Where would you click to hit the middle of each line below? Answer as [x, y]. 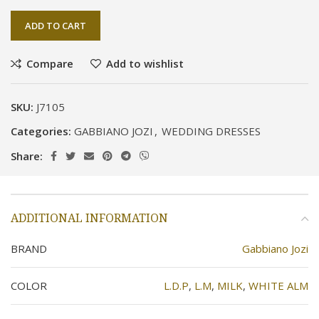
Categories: [41, 131]
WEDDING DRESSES [211, 131]
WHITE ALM [278, 286]
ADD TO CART [56, 26]
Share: [27, 156]
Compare [49, 63]
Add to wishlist [145, 63]
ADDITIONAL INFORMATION [89, 218]
